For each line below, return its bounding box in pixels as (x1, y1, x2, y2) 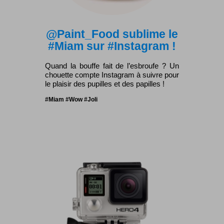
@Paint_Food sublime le (46, 27, 178, 40)
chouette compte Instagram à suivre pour (45, 70, 179, 79)
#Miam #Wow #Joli (45, 95, 97, 103)
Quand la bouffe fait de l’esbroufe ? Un (45, 61, 179, 70)
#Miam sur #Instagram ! (48, 39, 176, 52)
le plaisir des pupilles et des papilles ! (45, 79, 164, 88)
